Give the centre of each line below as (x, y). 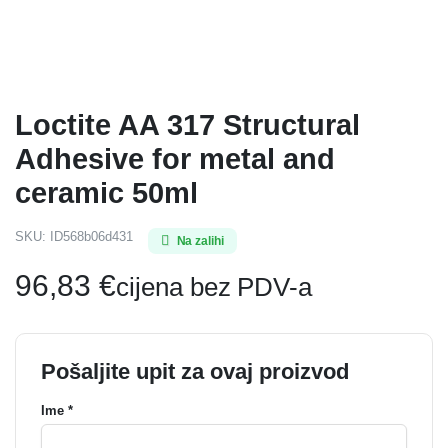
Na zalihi (200, 241)
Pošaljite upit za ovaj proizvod (195, 371)
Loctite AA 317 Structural (187, 125)
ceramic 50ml (106, 193)
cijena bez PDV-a (214, 287)
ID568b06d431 (91, 236)
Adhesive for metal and (175, 159)
